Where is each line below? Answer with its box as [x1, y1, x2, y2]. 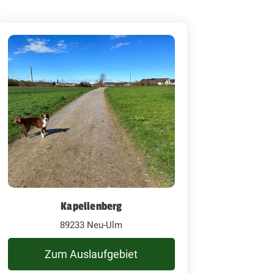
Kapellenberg [61, 199, 122, 213]
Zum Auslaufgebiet [45, 247, 138, 261]
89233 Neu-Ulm [60, 219, 123, 231]
